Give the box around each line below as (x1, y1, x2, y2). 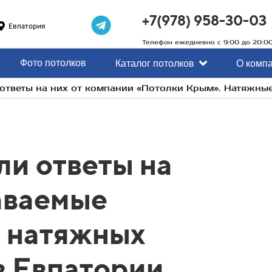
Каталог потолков (115, 56, 194, 70)
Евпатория (8, 22, 46, 30)
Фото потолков (20, 56, 86, 69)
